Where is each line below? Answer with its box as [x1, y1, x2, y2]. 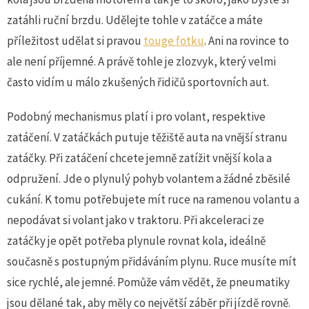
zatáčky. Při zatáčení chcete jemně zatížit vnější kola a [7, 150, 272, 166]
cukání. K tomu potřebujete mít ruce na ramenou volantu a [7, 191, 299, 207]
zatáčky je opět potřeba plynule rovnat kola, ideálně [7, 232, 266, 248]
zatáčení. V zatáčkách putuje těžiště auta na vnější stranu [7, 129, 288, 145]
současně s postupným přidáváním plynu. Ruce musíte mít [7, 253, 297, 269]
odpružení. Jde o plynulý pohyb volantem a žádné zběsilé [7, 170, 290, 186]
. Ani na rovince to [204, 32, 289, 48]
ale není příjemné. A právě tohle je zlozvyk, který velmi [7, 53, 276, 69]
